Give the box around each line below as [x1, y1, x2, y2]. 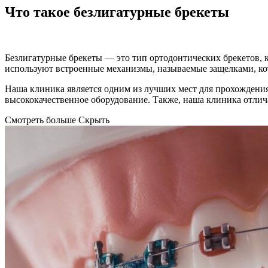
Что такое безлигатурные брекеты [5, 4, 229, 20]
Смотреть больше [5, 114, 76, 125]
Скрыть [78, 114, 109, 125]
